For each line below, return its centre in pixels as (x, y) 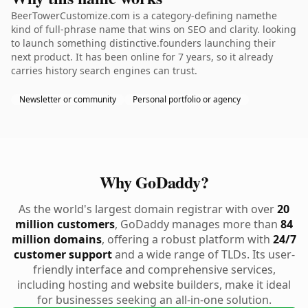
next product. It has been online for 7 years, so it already (142, 57)
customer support (63, 254)
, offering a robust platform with (187, 239)
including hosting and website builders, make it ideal (154, 285)
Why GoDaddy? (154, 182)
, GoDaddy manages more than (198, 224)
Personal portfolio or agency (187, 99)
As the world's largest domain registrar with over (148, 209)
